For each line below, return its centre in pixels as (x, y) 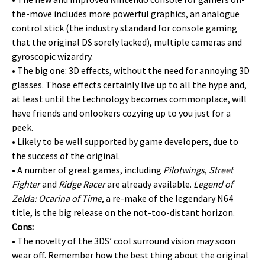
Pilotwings (184, 170)
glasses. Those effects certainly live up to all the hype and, (129, 85)
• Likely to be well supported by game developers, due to (125, 141)
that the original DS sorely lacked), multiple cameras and (127, 42)
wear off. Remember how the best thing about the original (130, 255)
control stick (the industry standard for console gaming (125, 28)
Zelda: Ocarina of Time (57, 198)
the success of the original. (66, 156)
